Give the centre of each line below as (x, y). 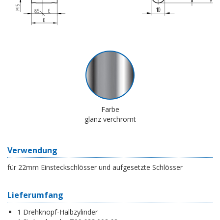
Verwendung (32, 150)
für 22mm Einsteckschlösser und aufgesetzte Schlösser (95, 167)
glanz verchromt (110, 119)
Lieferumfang (35, 195)
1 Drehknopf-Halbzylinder (57, 212)
